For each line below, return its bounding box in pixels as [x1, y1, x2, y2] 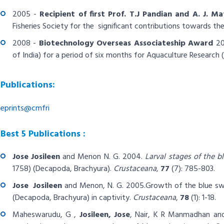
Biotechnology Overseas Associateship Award [36, 37, 213, 50]
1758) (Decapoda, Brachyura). [12, 162, 111, 175]
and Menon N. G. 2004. [59, 150, 145, 163]
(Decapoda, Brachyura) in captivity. [12, 191, 131, 204]
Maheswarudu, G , [12, 208, 79, 221]
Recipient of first [39, 8, 108, 21]
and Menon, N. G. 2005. [64, 179, 145, 192]
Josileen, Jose [79, 208, 130, 221]
